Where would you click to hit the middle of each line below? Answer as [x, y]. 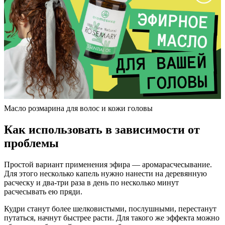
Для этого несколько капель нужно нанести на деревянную [105, 174]
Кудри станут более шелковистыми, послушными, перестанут [110, 209]
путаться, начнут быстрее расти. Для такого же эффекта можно [112, 218]
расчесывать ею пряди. [43, 192]
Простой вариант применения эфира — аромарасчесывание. [108, 165]
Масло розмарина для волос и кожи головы [78, 108]
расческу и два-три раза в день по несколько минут [91, 183]
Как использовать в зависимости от [102, 130]
